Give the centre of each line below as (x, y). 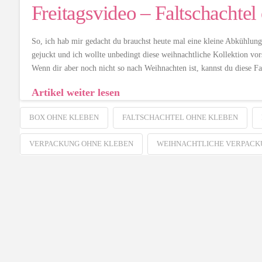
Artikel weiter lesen (75, 92)
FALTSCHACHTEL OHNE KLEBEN (180, 118)
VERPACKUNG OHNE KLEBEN (81, 144)
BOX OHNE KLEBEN (64, 118)
